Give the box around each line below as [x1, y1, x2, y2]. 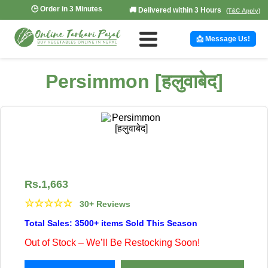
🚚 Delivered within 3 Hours [129, 5, 223, 14]
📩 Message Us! [196, 35, 250, 43]
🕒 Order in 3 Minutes [31, 5, 102, 13]
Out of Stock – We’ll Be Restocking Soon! [24, 237, 200, 248]
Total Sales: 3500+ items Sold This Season [24, 218, 197, 228]
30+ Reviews [79, 199, 130, 209]
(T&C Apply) [226, 7, 260, 14]
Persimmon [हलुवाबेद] [45, 71, 223, 93]
